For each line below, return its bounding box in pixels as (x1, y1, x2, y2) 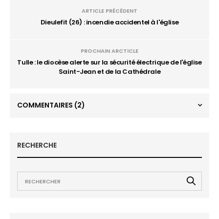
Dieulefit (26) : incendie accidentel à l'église (40, 18, 179, 27)
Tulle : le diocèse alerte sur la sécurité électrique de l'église (17, 58, 202, 67)
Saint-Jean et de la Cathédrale (58, 67, 161, 76)
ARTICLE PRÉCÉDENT (82, 7, 137, 15)
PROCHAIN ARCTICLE (81, 47, 138, 55)
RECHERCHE (17, 140, 57, 150)
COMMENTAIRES (17, 100, 74, 110)
